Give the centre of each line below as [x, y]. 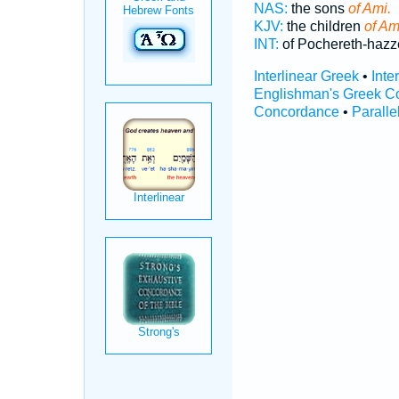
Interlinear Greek [306, 76]
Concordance [296, 112]
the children [323, 26]
